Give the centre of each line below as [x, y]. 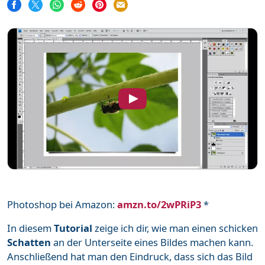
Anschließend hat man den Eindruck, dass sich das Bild [130, 257]
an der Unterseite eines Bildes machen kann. [152, 243]
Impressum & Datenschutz [98, 144]
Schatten [29, 243]
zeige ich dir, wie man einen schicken [175, 228]
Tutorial [73, 228]
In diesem [30, 228]
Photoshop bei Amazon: [62, 205]
